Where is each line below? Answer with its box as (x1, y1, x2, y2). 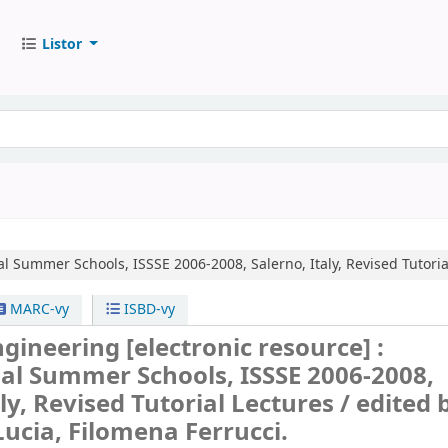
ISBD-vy (120, 299, 176, 320)
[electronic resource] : (126, 330, 385, 366)
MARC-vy (5, 299, 69, 320)
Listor (41, 33, 82, 55)
